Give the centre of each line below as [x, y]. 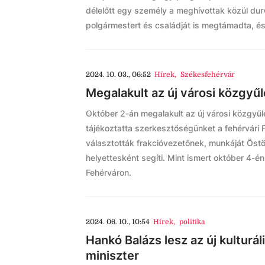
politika [192, 222]
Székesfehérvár [207, 75]
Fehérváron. [109, 172]
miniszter [112, 256]
